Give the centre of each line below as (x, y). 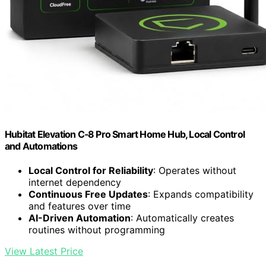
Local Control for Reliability (91, 171)
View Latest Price (44, 251)
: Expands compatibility (201, 194)
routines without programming (97, 230)
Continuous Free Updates (88, 194)
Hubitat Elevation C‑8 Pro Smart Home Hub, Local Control (125, 134)
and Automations (41, 146)
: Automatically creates (182, 218)
